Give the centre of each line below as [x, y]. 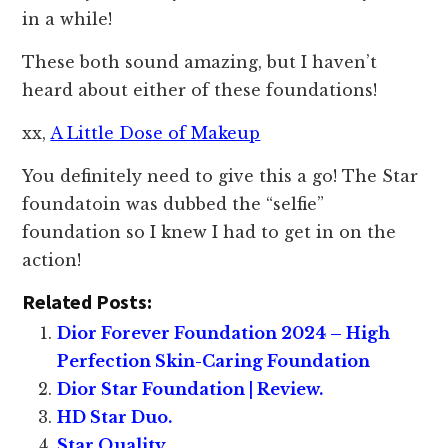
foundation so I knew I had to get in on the [209, 231]
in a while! [67, 18]
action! [52, 259]
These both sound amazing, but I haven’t [200, 61]
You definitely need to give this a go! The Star [220, 175]
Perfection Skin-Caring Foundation [214, 360]
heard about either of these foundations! [200, 89]
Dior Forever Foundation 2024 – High [224, 332]
